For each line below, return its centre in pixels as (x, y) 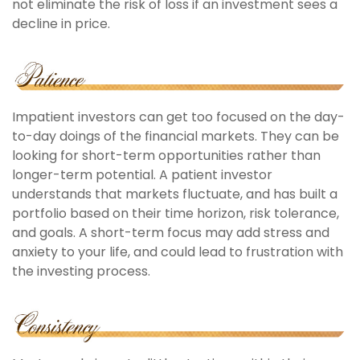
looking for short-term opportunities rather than (166, 155)
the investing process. (81, 271)
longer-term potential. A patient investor (142, 174)
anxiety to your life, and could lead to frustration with (178, 252)
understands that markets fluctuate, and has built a (175, 194)
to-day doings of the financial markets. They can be (176, 136)
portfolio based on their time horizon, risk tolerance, (176, 213)
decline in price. (61, 24)
